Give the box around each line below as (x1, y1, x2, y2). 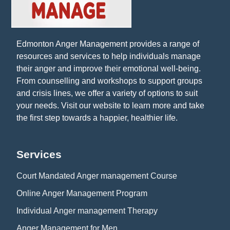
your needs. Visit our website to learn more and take (16, 101, 204, 110)
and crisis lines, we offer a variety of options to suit (16, 89, 198, 98)
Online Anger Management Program (16, 188, 147, 198)
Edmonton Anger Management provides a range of (16, 40, 199, 49)
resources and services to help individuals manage (16, 52, 201, 61)
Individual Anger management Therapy (16, 206, 158, 215)
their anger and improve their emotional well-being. (16, 64, 201, 73)
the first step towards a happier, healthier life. (16, 113, 178, 123)
